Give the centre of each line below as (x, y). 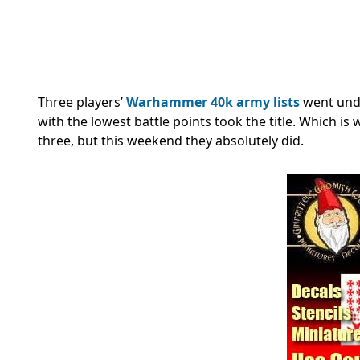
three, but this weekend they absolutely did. (171, 141)
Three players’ (82, 102)
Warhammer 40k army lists (213, 102)
